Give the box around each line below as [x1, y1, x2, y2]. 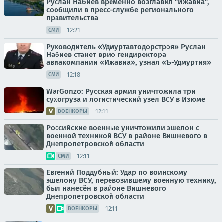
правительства [46, 13, 98, 23]
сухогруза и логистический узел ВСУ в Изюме [46, 95, 205, 104]
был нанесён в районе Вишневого [46, 184, 166, 193]
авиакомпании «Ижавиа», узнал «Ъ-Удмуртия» [46, 58, 211, 67]
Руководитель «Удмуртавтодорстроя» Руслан [46, 42, 206, 52]
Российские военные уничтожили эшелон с [46, 123, 199, 133]
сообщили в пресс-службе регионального [46, 5, 194, 15]
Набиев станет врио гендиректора [46, 50, 166, 59]
